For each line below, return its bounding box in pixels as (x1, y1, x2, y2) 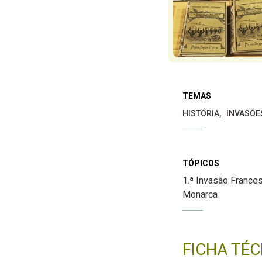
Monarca (182, 188, 218, 200)
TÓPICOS (182, 158, 219, 168)
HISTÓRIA (182, 108, 219, 118)
